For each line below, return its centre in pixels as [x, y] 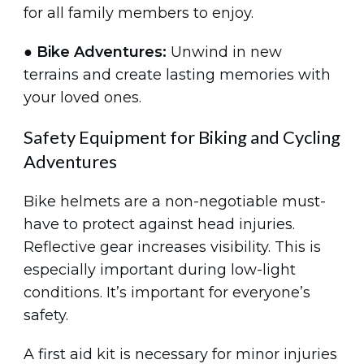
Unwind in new [226, 52]
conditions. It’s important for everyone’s [167, 292]
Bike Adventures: [104, 52]
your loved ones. [82, 97]
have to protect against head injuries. [159, 224]
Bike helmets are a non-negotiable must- [175, 201]
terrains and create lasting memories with [177, 74]
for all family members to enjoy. [139, 13]
